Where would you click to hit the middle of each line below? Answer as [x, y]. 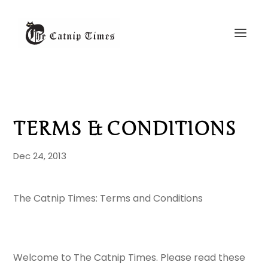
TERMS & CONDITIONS [125, 129]
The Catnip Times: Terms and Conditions [108, 198]
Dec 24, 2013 [40, 156]
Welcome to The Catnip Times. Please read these [130, 258]
